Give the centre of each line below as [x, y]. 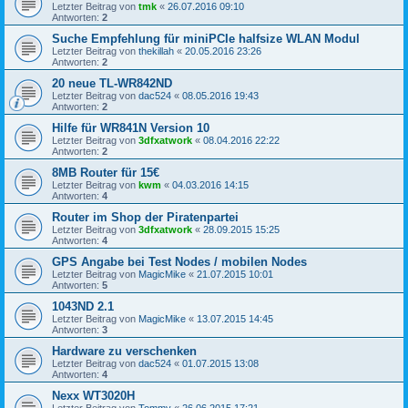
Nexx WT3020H [93, 395]
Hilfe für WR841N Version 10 [131, 127]
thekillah [156, 51]
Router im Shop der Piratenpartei [145, 217]
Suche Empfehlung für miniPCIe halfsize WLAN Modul [206, 38]
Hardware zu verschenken [124, 351]
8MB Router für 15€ [106, 172]
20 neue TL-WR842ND [112, 83]
